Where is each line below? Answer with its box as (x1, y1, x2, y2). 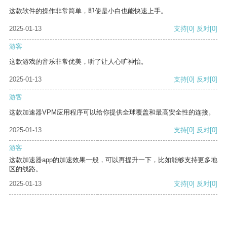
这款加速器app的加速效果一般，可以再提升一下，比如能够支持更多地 (9, 156, 217, 164)
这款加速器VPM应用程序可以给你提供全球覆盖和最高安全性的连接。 (9, 108, 215, 117)
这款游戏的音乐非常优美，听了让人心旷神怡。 (9, 58, 147, 66)
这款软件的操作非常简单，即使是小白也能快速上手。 (9, 7, 167, 15)
